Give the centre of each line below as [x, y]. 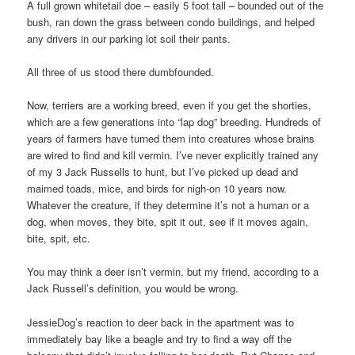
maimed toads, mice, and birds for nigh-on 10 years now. [157, 189]
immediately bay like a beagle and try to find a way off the [160, 338]
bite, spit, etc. [59, 239]
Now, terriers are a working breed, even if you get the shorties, [170, 105]
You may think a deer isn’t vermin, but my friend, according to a [173, 272]
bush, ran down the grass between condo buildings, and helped [171, 22]
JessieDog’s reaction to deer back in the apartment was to [161, 322]
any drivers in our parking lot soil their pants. [129, 39]
